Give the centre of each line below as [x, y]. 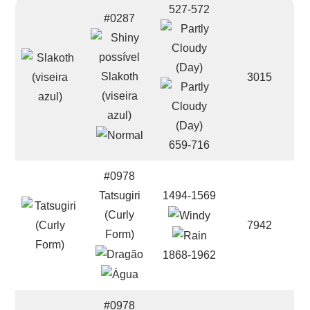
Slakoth [119, 76]
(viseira [119, 96]
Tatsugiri [119, 195]
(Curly [120, 215]
